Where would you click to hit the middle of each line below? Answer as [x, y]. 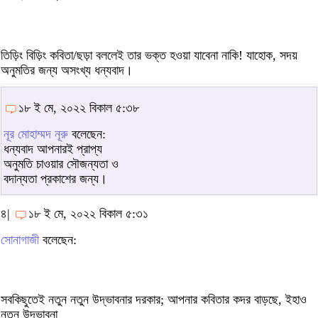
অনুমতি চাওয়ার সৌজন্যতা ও [61, 164]
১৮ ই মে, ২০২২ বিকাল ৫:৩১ [88, 213]
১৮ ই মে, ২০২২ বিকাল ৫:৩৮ [79, 108]
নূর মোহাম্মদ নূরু [36, 134]
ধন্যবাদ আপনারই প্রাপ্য [53, 149]
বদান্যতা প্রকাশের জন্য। [55, 179]
